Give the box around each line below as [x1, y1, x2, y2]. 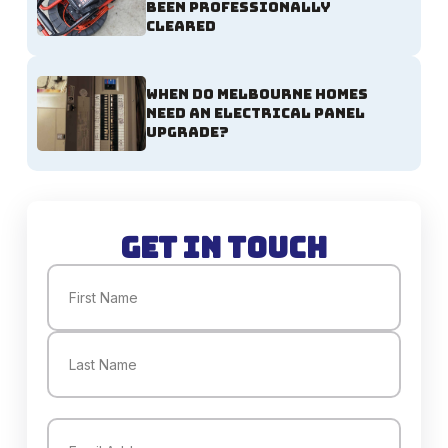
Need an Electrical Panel [146, 104, 366, 123]
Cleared [146, 17, 217, 36]
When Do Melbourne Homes [146, 85, 369, 104]
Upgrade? [146, 123, 230, 142]
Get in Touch [120, 229, 328, 267]
